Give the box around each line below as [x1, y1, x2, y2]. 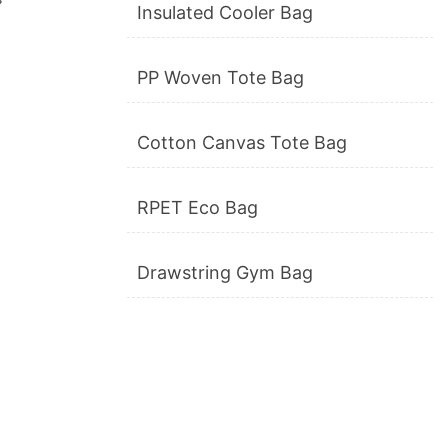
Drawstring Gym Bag [137, 262, 313, 284]
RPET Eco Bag [137, 197, 258, 219]
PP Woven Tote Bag [137, 67, 304, 89]
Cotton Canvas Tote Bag [137, 132, 347, 154]
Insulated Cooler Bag [137, 2, 313, 24]
